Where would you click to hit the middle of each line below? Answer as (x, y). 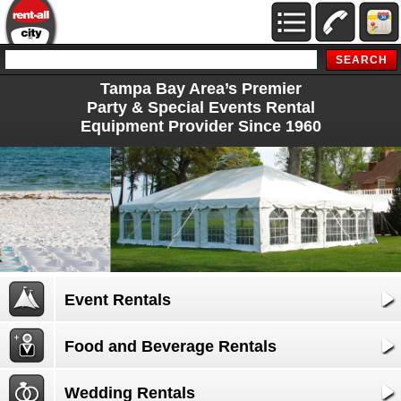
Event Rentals (118, 300)
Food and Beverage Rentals (171, 346)
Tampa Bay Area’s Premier (200, 89)
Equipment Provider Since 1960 (200, 126)
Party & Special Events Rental (200, 107)
